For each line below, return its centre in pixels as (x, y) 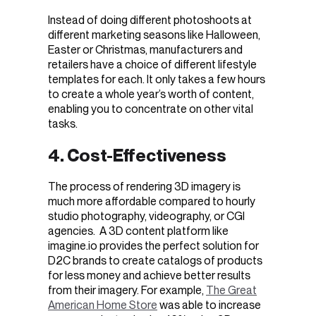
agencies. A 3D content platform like (138, 231)
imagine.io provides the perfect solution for (153, 246)
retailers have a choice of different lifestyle (152, 64)
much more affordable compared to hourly (152, 202)
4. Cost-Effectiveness (137, 156)
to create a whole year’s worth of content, (151, 94)
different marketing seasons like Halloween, (154, 35)
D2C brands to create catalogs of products (155, 261)
